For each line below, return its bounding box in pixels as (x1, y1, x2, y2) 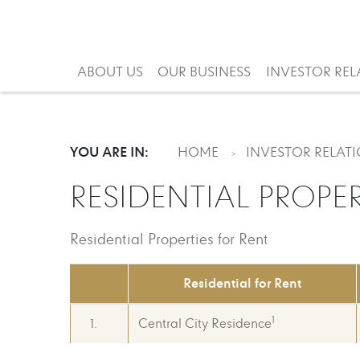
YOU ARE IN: (70, 143, 149, 162)
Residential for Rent (183, 274, 301, 292)
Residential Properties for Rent (70, 230, 268, 250)
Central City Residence (138, 315, 272, 333)
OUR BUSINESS (157, 63, 252, 82)
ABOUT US (77, 63, 143, 82)
